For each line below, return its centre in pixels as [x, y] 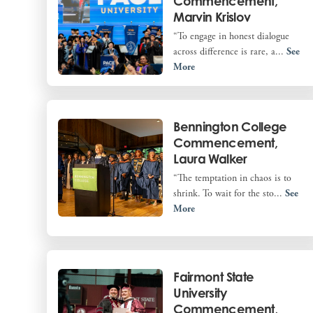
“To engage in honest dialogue [232, 36]
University [200, 292]
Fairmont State [214, 276]
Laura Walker [210, 159]
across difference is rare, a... [230, 51]
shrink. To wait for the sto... [230, 194]
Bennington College [230, 127]
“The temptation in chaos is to [233, 179]
